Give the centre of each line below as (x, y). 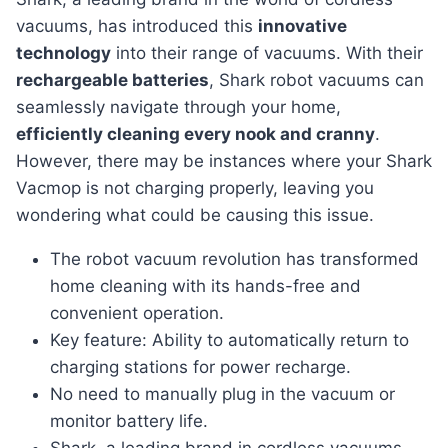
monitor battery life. (129, 421)
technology (63, 53)
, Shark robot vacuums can (316, 80)
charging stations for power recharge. (200, 367)
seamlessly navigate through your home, (178, 107)
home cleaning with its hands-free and (205, 286)
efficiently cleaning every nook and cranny (195, 134)
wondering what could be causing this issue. (195, 215)
